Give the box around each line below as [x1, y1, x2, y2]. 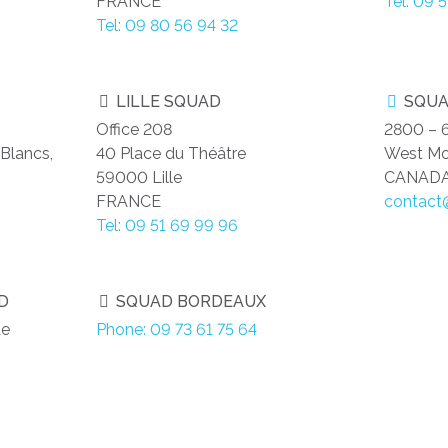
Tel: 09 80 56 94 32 [96, 16, 239, 36]
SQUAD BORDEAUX [112, 292, 267, 312]
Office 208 [96, 120, 173, 140]
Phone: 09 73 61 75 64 [96, 320, 258, 340]
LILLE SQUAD [112, 92, 222, 112]
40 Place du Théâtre [96, 144, 247, 164]
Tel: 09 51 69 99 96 [96, 216, 239, 236]
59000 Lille [96, 168, 183, 188]
